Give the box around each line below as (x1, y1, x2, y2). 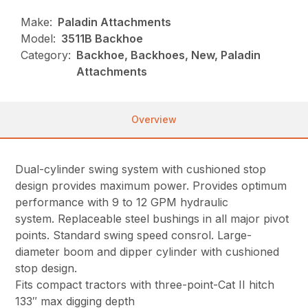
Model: (21, 32, 56, 46)
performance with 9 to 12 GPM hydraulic (15, 195, 229, 210)
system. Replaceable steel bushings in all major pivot (15, 212, 289, 226)
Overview (131, 113, 177, 126)
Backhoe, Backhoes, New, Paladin (76, 48, 261, 63)
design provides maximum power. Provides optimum (15, 179, 287, 193)
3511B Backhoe (61, 32, 144, 46)
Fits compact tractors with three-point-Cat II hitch (15, 278, 275, 292)
